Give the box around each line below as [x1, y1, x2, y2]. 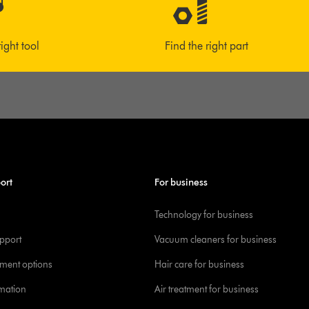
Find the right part [164, 39, 248, 52]
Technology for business [154, 209, 253, 221]
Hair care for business [154, 259, 244, 270]
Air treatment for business [154, 283, 259, 295]
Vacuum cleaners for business [154, 234, 277, 246]
